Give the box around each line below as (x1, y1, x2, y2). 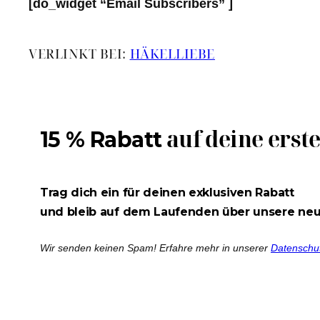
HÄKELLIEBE (129, 44, 215, 62)
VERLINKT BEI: (29, 44, 130, 62)
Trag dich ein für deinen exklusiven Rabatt (40, 185, 294, 199)
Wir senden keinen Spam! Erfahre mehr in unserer (40, 242, 271, 254)
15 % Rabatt (40, 126, 162, 153)
